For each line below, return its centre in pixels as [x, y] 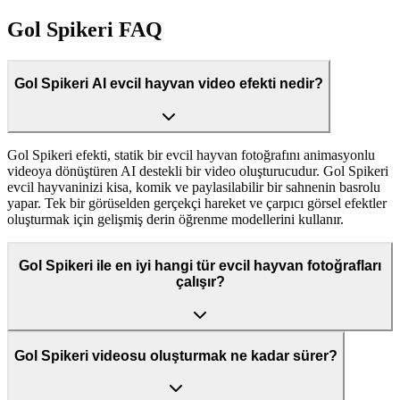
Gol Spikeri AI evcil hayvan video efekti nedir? [169, 84]
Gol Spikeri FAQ [85, 29]
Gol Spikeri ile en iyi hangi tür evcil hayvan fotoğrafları [200, 266]
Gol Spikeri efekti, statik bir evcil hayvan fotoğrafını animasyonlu [191, 154]
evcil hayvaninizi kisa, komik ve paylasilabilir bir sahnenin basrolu [194, 187]
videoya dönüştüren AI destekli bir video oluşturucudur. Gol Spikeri [198, 171]
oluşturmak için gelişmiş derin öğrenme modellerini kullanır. [175, 219]
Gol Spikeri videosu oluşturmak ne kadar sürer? [176, 355]
